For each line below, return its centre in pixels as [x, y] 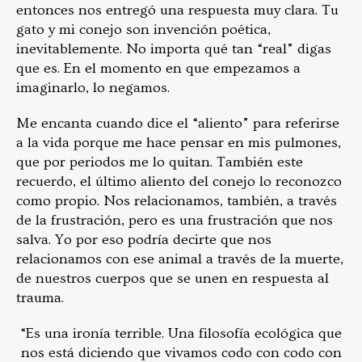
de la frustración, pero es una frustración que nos [175, 221]
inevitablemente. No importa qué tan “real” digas [174, 49]
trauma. [40, 298]
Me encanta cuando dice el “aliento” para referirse [178, 124]
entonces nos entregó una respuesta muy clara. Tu [177, 11]
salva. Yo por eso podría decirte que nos [144, 240]
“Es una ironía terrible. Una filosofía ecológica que [181, 334]
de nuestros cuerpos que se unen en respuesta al [173, 279]
